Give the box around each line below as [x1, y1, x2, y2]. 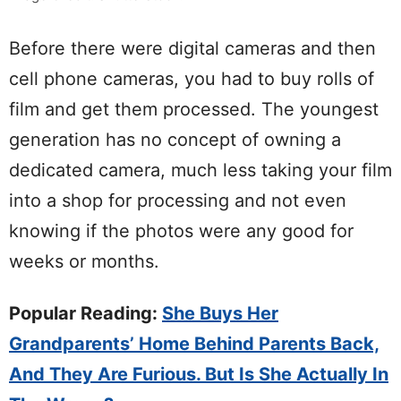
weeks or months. [9, 250, 159, 272]
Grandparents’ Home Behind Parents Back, [9, 332, 380, 354]
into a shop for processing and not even [9, 189, 346, 211]
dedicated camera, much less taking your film [9, 158, 392, 181]
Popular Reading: [9, 302, 162, 324]
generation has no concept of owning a [9, 128, 341, 150]
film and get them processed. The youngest [9, 98, 379, 120]
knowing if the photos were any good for [9, 219, 354, 242]
